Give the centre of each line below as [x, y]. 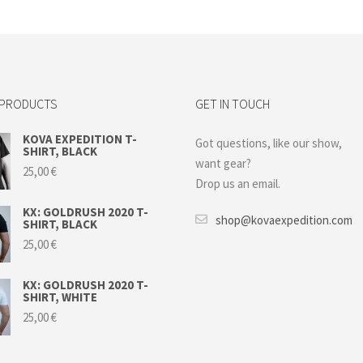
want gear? [224, 164]
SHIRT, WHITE [60, 297]
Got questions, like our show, [269, 143]
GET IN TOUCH [233, 104]
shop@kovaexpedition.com [284, 220]
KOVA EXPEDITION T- [80, 139]
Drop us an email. [238, 184]
